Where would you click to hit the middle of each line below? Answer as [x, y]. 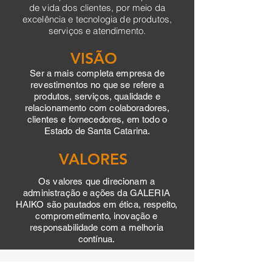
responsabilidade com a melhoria [97, 227]
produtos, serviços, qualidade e [97, 96]
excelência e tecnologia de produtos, [97, 19]
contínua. [97, 239]
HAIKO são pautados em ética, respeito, [97, 204]
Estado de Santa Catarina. [97, 131]
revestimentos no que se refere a [97, 85]
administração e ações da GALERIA [97, 193]
